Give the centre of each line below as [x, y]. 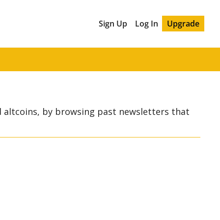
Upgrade [183, 24]
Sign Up [113, 24]
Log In [147, 24]
